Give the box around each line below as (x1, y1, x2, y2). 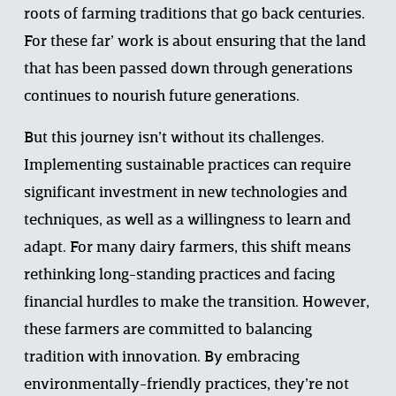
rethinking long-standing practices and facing (23, 268, 335, 284)
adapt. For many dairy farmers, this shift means (23, 240, 351, 256)
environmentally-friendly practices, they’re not (23, 377, 349, 393)
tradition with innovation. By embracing (23, 350, 300, 366)
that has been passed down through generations (23, 62, 353, 78)
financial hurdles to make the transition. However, (23, 295, 369, 311)
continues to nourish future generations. (23, 89, 307, 105)
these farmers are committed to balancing (23, 323, 312, 339)
